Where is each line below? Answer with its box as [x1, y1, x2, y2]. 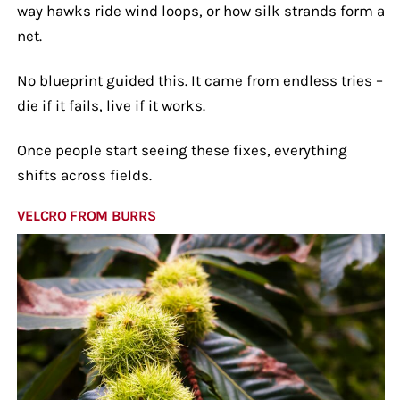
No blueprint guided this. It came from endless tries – [16, 71, 383, 89]
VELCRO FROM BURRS [16, 206, 156, 224]
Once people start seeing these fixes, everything [16, 140, 347, 159]
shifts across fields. [16, 165, 152, 184]
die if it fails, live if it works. [16, 96, 205, 114]
